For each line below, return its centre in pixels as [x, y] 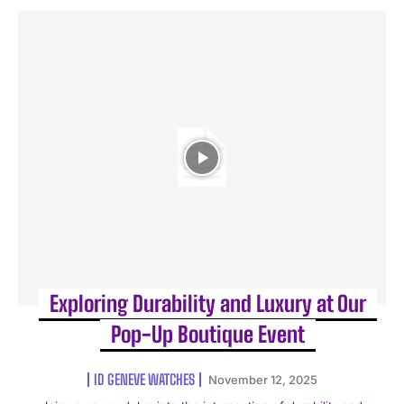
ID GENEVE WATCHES [144, 380]
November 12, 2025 [262, 380]
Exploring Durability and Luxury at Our [207, 304]
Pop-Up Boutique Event [207, 335]
